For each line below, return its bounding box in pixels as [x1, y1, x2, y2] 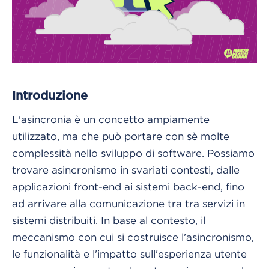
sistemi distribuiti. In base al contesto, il [12, 214, 205, 226]
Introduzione [12, 89, 88, 102]
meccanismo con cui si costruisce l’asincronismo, [12, 231, 254, 243]
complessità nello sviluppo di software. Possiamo [12, 147, 255, 159]
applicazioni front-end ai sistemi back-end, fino [12, 181, 244, 192]
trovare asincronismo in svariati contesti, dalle [12, 164, 240, 175]
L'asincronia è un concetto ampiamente [12, 113, 210, 125]
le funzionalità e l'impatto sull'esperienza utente [12, 248, 247, 259]
